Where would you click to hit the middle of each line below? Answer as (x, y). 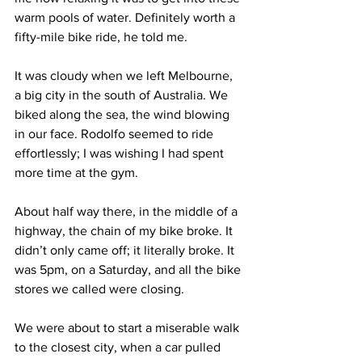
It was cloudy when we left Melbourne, (125, 76)
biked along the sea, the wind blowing (124, 114)
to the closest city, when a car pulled (119, 347)
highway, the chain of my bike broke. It (125, 231)
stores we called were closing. (99, 289)
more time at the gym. (76, 173)
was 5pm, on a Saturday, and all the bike (129, 269)
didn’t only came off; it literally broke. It (126, 250)
